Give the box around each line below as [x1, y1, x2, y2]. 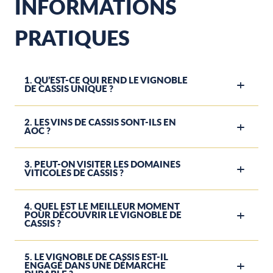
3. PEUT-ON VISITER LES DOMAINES [24, 158, 180, 171]
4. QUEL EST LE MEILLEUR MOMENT [24, 200, 180, 213]
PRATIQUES [15, 23, 130, 52]
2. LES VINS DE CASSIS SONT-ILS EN [24, 116, 176, 129]
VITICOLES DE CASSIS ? [24, 166, 124, 179]
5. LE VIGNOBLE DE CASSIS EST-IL [24, 250, 168, 263]
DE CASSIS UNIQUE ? [24, 82, 113, 95]
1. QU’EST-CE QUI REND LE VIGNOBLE [24, 74, 188, 87]
